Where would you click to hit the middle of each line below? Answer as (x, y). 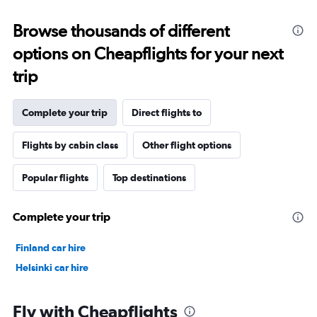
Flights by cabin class (70, 145)
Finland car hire (51, 248)
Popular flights (55, 178)
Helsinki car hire (52, 268)
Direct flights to (167, 113)
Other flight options (187, 145)
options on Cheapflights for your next (148, 54)
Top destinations (149, 178)
